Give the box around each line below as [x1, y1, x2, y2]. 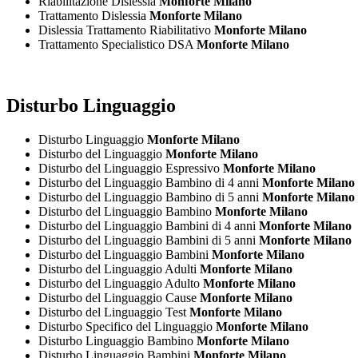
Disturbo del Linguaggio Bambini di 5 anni [38, 233, 259, 248]
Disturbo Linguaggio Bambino [38, 334, 197, 348]
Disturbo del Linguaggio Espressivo [38, 161, 223, 176]
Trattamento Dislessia [38, 9, 149, 23]
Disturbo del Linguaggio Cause [38, 291, 200, 305]
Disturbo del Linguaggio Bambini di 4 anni [38, 219, 259, 233]
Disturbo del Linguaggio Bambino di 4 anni [38, 176, 262, 190]
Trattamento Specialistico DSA [38, 38, 197, 52]
